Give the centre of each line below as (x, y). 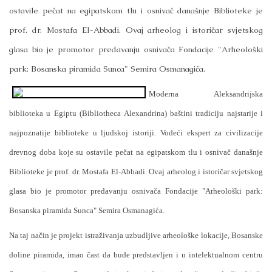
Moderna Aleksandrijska (206, 93)
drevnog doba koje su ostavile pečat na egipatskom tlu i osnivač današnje (136, 152)
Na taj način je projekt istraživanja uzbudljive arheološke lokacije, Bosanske (136, 235)
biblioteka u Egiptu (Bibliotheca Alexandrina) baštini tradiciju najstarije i (136, 113)
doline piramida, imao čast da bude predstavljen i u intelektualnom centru (136, 254)
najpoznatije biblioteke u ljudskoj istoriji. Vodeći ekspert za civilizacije (136, 132)
